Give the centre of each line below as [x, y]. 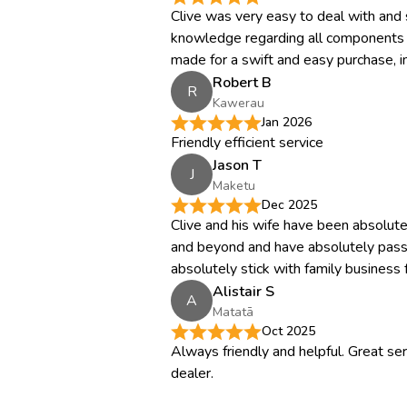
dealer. [192, 373]
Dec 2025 [289, 205]
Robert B [242, 82]
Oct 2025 [288, 331]
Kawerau [238, 103]
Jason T [237, 165]
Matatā [233, 312]
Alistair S [243, 291]
